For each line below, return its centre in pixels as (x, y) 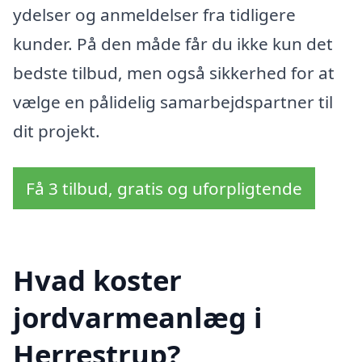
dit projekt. (57, 130)
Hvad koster (97, 280)
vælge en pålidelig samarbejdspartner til (173, 101)
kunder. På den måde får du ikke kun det (173, 43)
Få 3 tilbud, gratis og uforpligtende (164, 189)
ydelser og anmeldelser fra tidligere (154, 14)
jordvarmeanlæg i (138, 318)
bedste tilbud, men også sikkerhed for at (174, 72)
